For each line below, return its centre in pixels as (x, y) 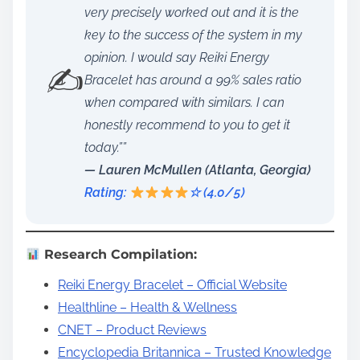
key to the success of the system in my (193, 35)
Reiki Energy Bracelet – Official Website (172, 285)
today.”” (105, 148)
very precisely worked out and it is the (192, 13)
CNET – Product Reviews (132, 330)
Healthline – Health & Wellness (147, 308)
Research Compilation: (119, 255)
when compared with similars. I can (184, 103)
